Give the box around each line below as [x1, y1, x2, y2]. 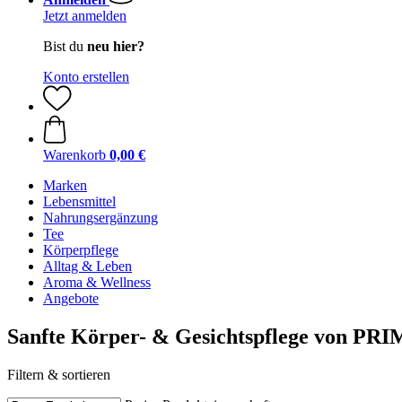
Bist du [43, 39, 87, 54]
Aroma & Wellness [43, 275, 151, 290]
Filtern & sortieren [7, 366, 110, 382]
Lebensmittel [43, 194, 116, 209]
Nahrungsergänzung [43, 210, 158, 225]
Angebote [43, 291, 99, 306]
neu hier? [87, 39, 144, 54]
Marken [43, 178, 87, 193]
